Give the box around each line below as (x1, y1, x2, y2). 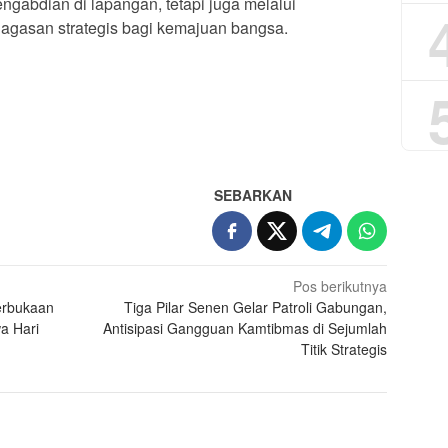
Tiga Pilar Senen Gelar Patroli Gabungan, (124, 296, 388, 317)
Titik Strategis (301, 338, 388, 359)
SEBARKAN (214, 184, 293, 205)
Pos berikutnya (293, 275, 388, 296)
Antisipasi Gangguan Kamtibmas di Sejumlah (103, 317, 388, 338)
